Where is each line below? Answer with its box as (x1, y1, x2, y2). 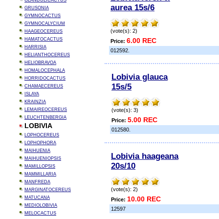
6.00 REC (127, 37, 156, 44)
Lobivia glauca (111, 72, 168, 82)
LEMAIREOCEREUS (24, 107, 67, 112)
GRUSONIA (24, 5, 49, 10)
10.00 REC (127, 195, 161, 203)
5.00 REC (128, 116, 157, 124)
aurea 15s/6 (110, 3, 154, 12)
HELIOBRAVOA (24, 60, 56, 65)
